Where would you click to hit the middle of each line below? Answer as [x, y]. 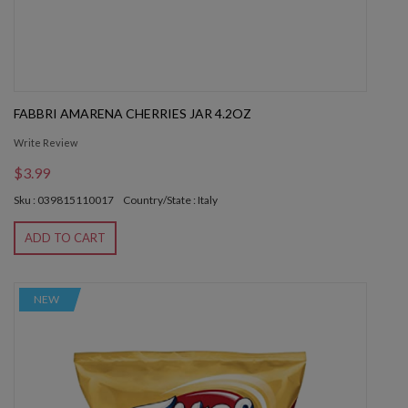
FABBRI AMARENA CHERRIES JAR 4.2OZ [133, 114]
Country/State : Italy [170, 200]
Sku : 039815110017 [64, 200]
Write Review [46, 143]
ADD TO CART [65, 238]
